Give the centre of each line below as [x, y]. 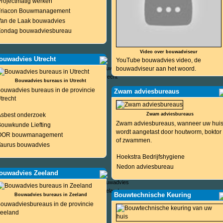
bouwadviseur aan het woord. [156, 69]
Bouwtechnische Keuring [152, 195]
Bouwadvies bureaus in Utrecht [51, 81]
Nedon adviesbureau [145, 167]
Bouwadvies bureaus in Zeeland [51, 195]
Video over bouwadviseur [168, 52]
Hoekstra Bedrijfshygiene [150, 157]
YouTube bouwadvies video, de [158, 60]
